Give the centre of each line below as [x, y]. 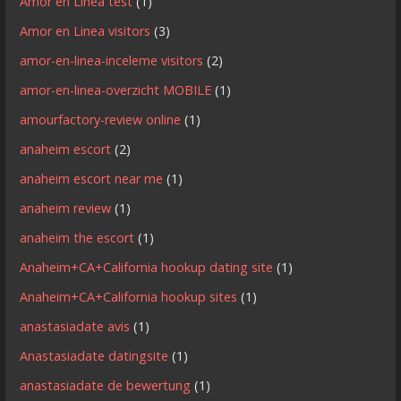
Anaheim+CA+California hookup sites [129, 296]
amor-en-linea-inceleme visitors [112, 60]
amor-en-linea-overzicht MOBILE [116, 90]
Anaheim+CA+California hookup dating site [147, 267]
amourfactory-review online [101, 119]
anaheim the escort [77, 237]
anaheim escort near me [92, 178]
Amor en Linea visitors [85, 30]
